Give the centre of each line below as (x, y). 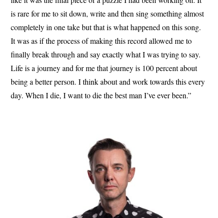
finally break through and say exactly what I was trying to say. (106, 54)
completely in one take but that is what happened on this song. (106, 27)
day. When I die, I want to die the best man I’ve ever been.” (101, 95)
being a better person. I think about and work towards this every (108, 82)
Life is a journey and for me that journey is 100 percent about (104, 68)
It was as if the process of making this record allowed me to (101, 41)
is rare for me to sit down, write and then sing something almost (108, 14)
